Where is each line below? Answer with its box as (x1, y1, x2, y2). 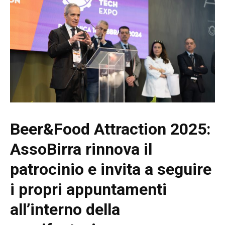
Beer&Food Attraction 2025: (10, 119, 211, 139)
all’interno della (10, 199, 120, 219)
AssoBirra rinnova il (10, 139, 152, 159)
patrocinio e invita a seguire (10, 159, 211, 179)
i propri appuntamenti (10, 179, 167, 199)
